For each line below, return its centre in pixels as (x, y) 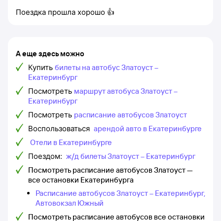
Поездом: (46, 156)
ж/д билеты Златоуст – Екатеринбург (131, 156)
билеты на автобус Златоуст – (107, 67)
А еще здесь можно (50, 54)
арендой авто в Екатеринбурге (148, 129)
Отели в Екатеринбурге (71, 142)
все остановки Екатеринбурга (81, 180)
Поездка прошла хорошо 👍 (65, 12)
